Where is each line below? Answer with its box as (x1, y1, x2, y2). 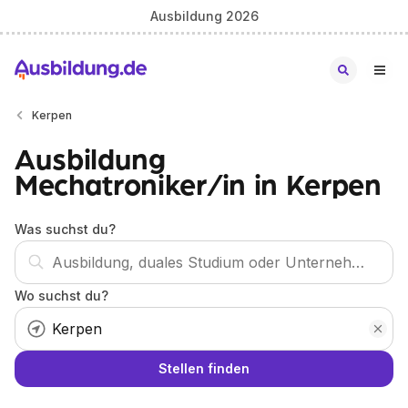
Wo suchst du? (15, 288, 108, 303)
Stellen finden (158, 361, 250, 376)
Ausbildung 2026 (149, 7, 259, 24)
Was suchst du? (15, 221, 116, 237)
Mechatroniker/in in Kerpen (15, 164, 382, 202)
